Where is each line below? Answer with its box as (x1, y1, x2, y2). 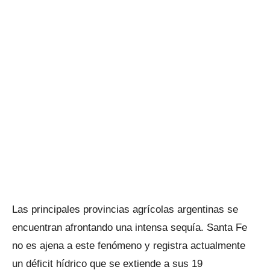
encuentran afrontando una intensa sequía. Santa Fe (12, 222, 247, 233)
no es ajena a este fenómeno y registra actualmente (12, 240, 245, 251)
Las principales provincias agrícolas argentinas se (12, 204, 238, 215)
